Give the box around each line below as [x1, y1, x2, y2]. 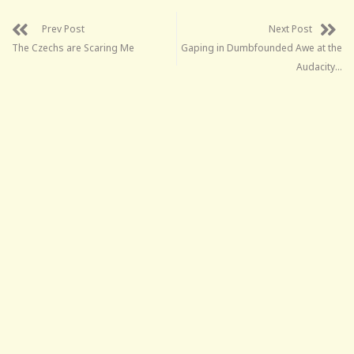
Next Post [269, 21, 312, 36]
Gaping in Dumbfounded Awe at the [181, 40, 342, 55]
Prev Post [42, 21, 85, 36]
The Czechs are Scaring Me [12, 40, 134, 55]
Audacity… [296, 59, 342, 73]
